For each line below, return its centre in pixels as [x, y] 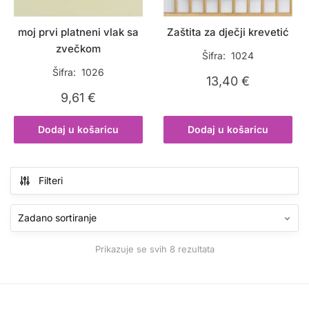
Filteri [51, 180]
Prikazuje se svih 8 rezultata [154, 249]
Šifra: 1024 [228, 55]
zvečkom [79, 48]
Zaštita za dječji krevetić [228, 32]
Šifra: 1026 [79, 72]
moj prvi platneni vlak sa [79, 32]
